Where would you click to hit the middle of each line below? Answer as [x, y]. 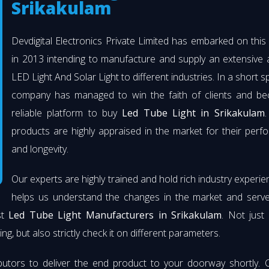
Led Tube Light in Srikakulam [193, 113]
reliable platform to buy [67, 113]
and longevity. [40, 149]
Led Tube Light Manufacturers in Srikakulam [115, 215]
